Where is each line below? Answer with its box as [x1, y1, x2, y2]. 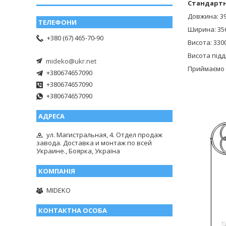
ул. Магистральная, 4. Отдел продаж [46, 130, 162, 139]
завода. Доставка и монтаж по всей [36, 138, 152, 147]
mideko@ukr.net [46, 56, 96, 66]
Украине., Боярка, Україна [36, 146, 120, 155]
